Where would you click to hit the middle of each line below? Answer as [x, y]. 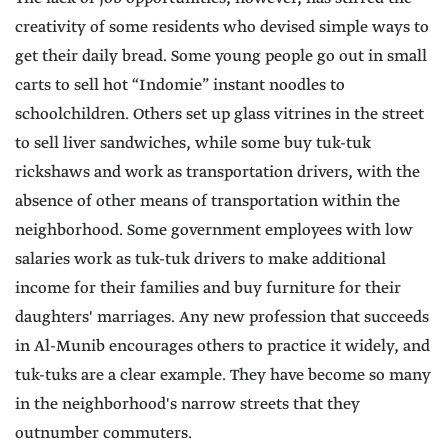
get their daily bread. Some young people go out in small [221, 57]
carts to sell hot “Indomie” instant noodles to [180, 86]
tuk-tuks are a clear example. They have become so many [223, 376]
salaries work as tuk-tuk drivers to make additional [200, 260]
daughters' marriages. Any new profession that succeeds [222, 318]
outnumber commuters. [103, 434]
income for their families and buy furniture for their [208, 289]
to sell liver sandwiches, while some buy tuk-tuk [193, 144]
